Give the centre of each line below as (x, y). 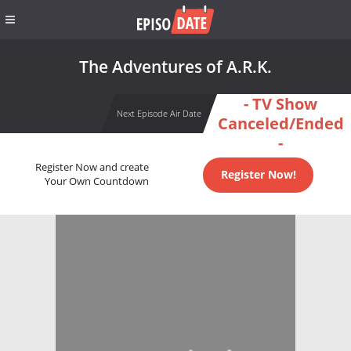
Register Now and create (92, 168)
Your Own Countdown (96, 182)
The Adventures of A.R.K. (175, 67)
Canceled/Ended (280, 123)
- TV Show (280, 104)
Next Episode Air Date (159, 113)
